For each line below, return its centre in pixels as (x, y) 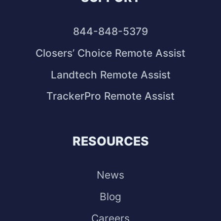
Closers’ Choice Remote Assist (110, 53)
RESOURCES (110, 141)
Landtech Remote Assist (110, 74)
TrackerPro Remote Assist (110, 96)
